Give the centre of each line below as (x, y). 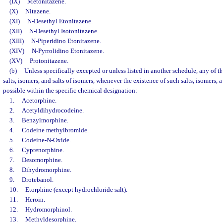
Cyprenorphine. (43, 150)
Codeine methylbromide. (55, 130)
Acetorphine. (39, 101)
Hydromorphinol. (48, 210)
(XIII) (20, 41)
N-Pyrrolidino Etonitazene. (68, 51)
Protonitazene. (49, 61)
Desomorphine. (42, 160)
